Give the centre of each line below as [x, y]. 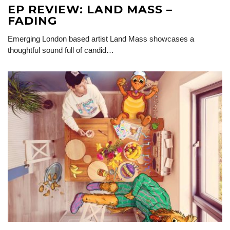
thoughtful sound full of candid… [61, 50]
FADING [32, 21]
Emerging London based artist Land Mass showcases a [101, 39]
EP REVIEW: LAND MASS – [90, 10]
